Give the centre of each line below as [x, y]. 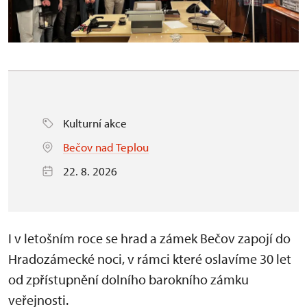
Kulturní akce [95, 123]
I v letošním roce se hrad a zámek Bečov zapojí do [149, 238]
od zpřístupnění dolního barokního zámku [128, 279]
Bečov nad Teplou [106, 147]
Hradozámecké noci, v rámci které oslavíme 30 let [150, 258]
